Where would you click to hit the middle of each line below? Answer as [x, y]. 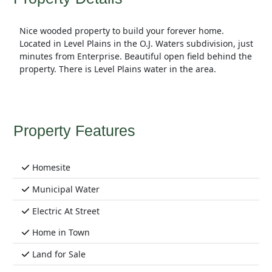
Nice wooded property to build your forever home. [121, 31]
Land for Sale [58, 254]
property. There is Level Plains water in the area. [117, 69]
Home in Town [60, 233]
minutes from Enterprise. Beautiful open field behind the [135, 56]
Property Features [74, 131]
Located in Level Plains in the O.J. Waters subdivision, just [136, 44]
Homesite [50, 168]
